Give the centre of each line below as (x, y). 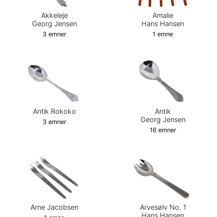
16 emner (163, 130)
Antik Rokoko (54, 111)
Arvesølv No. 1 (163, 207)
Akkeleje (54, 15)
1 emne (163, 34)
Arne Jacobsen (54, 207)
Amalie (163, 15)
